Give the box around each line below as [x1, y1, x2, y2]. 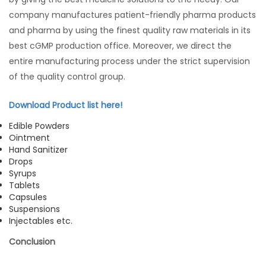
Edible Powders [9, 120, 69, 132]
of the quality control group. [9, 71, 125, 83]
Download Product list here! [9, 99, 122, 112]
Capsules [9, 191, 47, 204]
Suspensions [9, 203, 60, 216]
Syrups [9, 167, 36, 180]
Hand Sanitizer [9, 144, 68, 156]
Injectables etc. [9, 215, 72, 227]
